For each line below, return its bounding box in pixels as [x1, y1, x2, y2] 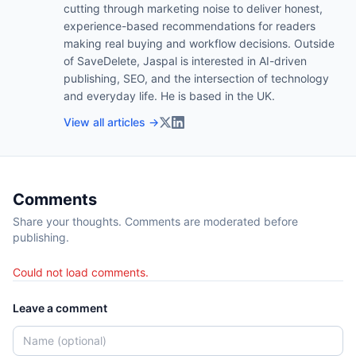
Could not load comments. [13, 265, 149, 279]
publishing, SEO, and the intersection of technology [64, 71, 329, 85]
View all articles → [64, 114, 159, 129]
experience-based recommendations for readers [64, 18, 315, 33]
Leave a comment [13, 300, 107, 315]
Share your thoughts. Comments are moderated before [13, 214, 298, 228]
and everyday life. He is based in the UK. [64, 88, 275, 103]
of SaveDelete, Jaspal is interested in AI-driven [64, 53, 307, 68]
